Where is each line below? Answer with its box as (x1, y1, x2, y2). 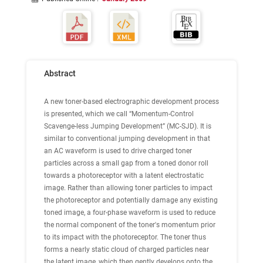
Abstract (44, 69, 76, 78)
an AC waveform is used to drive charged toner (44, 147, 192, 155)
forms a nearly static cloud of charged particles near (44, 245, 209, 254)
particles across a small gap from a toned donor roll (44, 159, 208, 167)
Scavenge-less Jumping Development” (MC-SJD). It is (44, 122, 211, 130)
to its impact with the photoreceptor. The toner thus (44, 233, 206, 241)
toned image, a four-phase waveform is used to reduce (44, 208, 215, 217)
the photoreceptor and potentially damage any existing (44, 196, 218, 204)
